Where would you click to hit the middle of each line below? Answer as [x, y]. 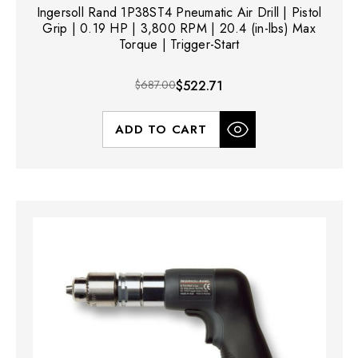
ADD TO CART [161, 129]
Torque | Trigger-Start [179, 44]
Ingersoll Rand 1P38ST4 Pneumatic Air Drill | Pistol [179, 12]
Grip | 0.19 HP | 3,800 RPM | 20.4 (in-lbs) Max [179, 28]
